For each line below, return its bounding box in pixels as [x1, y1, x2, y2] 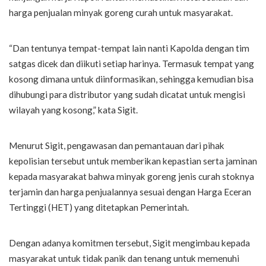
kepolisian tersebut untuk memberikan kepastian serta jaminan [9, 155, 257, 166]
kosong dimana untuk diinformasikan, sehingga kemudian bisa [9, 73, 254, 84]
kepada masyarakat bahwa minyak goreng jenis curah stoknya [9, 170, 254, 182]
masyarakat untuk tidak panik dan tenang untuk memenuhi [9, 252, 239, 264]
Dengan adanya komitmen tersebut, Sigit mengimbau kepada [9, 237, 250, 248]
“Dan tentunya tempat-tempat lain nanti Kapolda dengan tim [9, 42, 249, 53]
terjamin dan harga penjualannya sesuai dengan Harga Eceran [9, 186, 251, 197]
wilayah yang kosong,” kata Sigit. [9, 104, 138, 115]
